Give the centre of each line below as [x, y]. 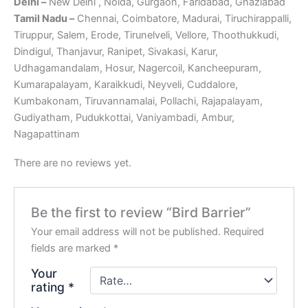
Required [244, 232]
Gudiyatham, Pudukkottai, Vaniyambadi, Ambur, [124, 118]
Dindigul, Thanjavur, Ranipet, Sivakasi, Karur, [116, 52]
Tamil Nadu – [44, 19]
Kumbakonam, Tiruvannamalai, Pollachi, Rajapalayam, [138, 101]
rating [50, 287]
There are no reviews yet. [73, 163]
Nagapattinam [47, 134]
